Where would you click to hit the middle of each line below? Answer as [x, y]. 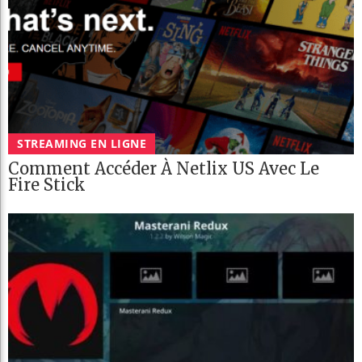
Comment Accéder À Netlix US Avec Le [164, 169]
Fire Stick [47, 185]
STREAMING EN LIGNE [82, 144]
